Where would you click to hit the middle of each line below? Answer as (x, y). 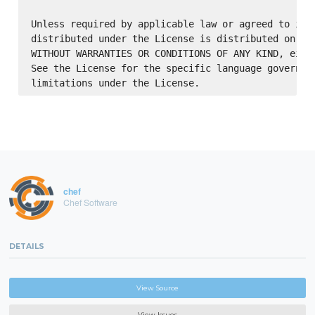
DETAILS (27, 246)
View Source (157, 288)
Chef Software (90, 202)
